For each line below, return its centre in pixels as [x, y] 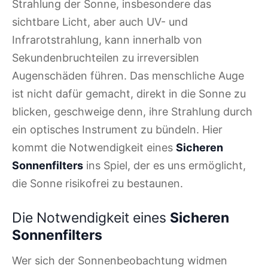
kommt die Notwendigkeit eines [94, 147]
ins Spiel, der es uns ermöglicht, [165, 165]
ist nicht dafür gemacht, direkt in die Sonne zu [129, 93]
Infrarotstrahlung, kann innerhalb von [107, 39]
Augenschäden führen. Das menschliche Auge [128, 75]
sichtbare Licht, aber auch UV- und [100, 22]
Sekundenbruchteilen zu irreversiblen [106, 57]
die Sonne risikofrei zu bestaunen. [98, 183]
